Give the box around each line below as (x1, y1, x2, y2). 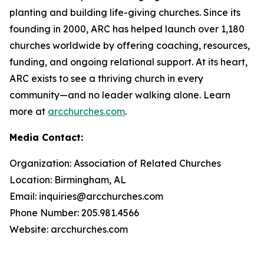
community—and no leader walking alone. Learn (9, 89, 230, 101)
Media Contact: (9, 131, 83, 143)
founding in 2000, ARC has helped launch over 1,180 (9, 23, 245, 35)
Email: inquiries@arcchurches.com (9, 190, 163, 202)
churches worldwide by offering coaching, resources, (9, 39, 250, 51)
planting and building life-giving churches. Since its (9, 6, 240, 18)
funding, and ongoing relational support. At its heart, (9, 56, 247, 68)
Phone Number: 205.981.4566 (9, 207, 139, 219)
